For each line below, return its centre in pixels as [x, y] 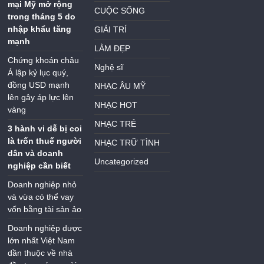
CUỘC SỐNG [120, 11]
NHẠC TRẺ [115, 124]
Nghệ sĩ [109, 67]
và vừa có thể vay [41, 197]
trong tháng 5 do [42, 17]
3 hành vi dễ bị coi [45, 129]
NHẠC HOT [116, 105]
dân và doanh [36, 154]
